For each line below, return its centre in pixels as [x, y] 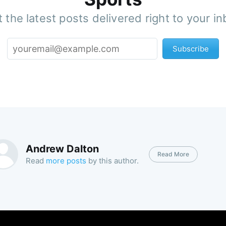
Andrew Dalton [62, 149]
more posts [66, 161]
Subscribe [191, 49]
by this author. [112, 161]
